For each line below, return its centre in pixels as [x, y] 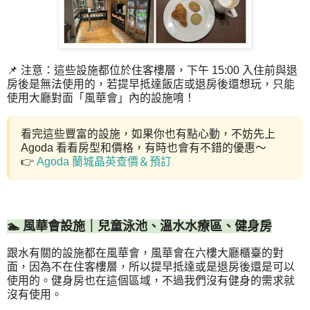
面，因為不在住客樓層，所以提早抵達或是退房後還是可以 [151, 266]
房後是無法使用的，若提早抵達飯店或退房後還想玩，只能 [151, 84]
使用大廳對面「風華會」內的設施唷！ [101, 98]
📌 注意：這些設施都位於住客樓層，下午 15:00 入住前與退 [152, 71]
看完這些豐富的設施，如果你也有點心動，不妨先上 [148, 134]
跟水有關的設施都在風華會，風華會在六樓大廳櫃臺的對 [145, 253]
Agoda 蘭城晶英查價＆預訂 [104, 162]
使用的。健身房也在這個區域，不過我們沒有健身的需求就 [151, 280]
